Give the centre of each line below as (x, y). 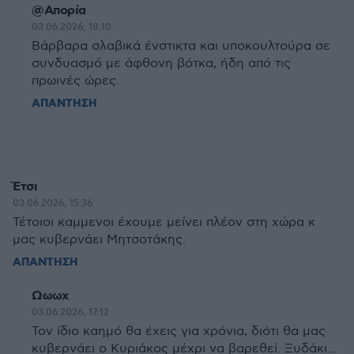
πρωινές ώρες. (75, 81)
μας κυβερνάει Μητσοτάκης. (99, 240)
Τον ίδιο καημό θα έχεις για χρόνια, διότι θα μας (179, 331)
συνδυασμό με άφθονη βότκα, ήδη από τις (161, 64)
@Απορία (59, 11)
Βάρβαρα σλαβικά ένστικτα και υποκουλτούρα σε (181, 46)
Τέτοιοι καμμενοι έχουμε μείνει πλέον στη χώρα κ (164, 222)
